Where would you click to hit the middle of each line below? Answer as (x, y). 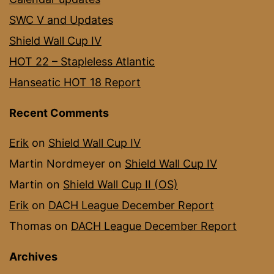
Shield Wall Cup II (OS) (120, 185)
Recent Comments (59, 113)
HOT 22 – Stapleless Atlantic (82, 62)
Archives (33, 257)
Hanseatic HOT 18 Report (75, 83)
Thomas (30, 226)
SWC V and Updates (61, 20)
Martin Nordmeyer (57, 164)
